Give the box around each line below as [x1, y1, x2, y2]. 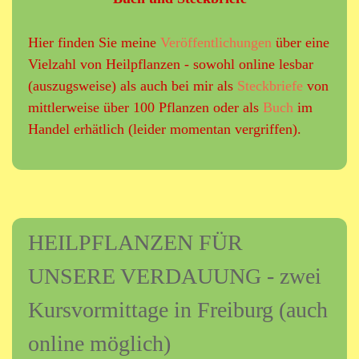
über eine [272, 34, 329, 50]
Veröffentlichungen [160, 34, 272, 50]
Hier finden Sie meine [28, 34, 160, 50]
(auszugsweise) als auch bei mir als [28, 77, 237, 94]
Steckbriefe [237, 77, 303, 94]
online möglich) [28, 330, 171, 356]
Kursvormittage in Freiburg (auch [28, 296, 328, 322]
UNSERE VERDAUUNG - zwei [28, 263, 321, 288]
